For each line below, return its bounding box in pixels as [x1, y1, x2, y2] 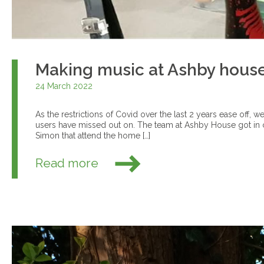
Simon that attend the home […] [35, 131, 151, 141]
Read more [35, 155, 102, 170]
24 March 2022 [35, 81, 93, 91]
